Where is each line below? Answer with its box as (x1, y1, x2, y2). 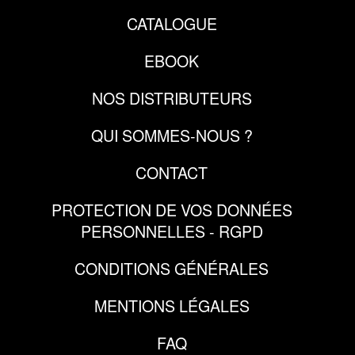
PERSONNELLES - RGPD (80, 219, 263, 242)
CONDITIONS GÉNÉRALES (74, 256, 269, 280)
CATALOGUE (126, 11, 217, 35)
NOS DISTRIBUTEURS (91, 86, 252, 109)
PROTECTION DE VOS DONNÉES (51, 197, 292, 221)
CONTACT (136, 160, 208, 184)
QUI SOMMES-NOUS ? (90, 123, 253, 147)
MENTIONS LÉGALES (94, 293, 250, 317)
